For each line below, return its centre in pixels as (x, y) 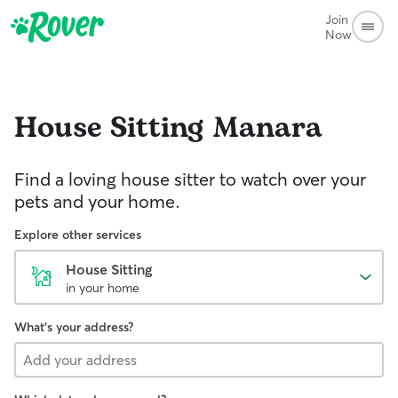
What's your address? (74, 327)
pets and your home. (97, 201)
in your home (103, 288)
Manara (267, 128)
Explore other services (78, 235)
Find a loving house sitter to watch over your (190, 179)
